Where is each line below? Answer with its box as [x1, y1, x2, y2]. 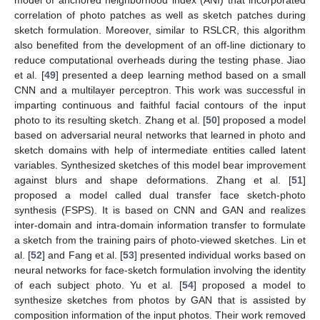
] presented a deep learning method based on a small [55, 69, 306, 81]
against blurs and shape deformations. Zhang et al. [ [14, 174, 291, 186]
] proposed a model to [193, 279, 306, 291]
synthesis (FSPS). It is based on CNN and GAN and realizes [14, 204, 306, 216]
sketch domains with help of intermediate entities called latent [14, 144, 306, 156]
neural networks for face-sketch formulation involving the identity [14, 264, 306, 276]
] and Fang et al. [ [42, 249, 124, 261]
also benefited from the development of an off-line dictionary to [14, 39, 306, 51]
